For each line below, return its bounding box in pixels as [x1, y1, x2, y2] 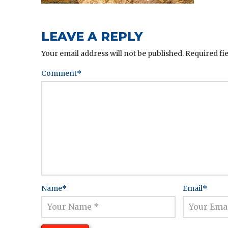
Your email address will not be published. [41, 48, 184, 58]
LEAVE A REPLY [41, 28, 143, 44]
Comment [41, 68, 78, 78]
